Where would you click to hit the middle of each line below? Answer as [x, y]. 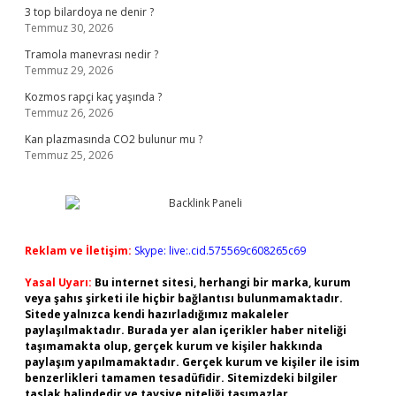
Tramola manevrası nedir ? [91, 54]
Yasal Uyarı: [58, 282]
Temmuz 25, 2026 [69, 155]
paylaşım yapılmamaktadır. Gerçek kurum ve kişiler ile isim [192, 362]
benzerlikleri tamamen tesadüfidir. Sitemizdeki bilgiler [181, 378]
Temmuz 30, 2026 [69, 28]
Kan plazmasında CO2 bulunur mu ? [114, 139]
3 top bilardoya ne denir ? [89, 12]
